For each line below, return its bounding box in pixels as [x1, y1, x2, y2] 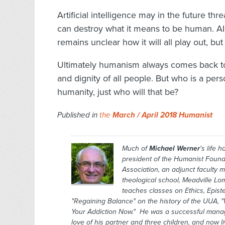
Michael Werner [149, 144, 200, 153]
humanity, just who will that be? [57, 86, 178, 98]
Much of [122, 144, 149, 153]
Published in [57, 110, 99, 120]
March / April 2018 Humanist [113, 110, 212, 120]
